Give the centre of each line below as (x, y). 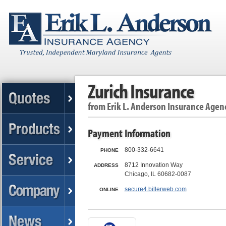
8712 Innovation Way (153, 165)
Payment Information (129, 133)
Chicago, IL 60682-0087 (158, 174)
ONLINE (109, 189)
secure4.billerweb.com (155, 189)
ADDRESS (106, 165)
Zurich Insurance (141, 91)
